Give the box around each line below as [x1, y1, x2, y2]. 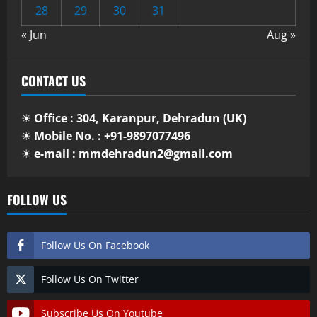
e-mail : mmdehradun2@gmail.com [34, 146, 233, 162]
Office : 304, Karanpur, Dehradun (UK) [34, 110, 246, 127]
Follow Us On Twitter [41, 272, 139, 287]
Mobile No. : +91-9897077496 [34, 128, 190, 144]
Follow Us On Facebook [41, 238, 149, 253]
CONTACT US [21, 71, 86, 91]
